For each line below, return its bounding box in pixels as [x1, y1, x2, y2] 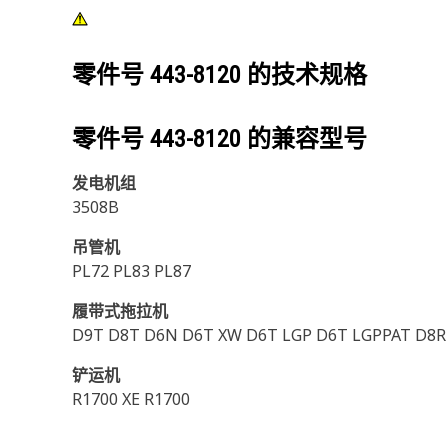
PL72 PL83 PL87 [72, 260, 191, 282]
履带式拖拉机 [72, 300, 168, 322]
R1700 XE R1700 [72, 388, 190, 410]
